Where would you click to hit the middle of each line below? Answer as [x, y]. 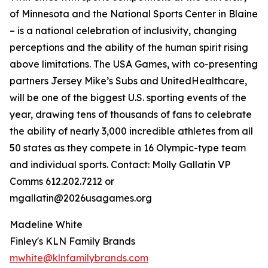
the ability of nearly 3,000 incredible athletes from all [131, 131]
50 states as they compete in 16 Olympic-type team [128, 148]
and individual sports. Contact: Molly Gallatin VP [120, 165]
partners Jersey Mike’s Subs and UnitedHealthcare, [128, 81]
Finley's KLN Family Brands [72, 241]
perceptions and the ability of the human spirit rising [129, 48]
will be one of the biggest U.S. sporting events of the [128, 98]
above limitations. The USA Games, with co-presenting [134, 64]
